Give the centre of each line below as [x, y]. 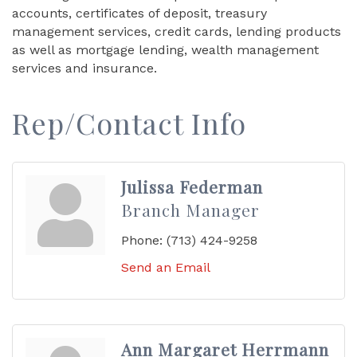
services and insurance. [84, 68]
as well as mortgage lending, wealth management [165, 50]
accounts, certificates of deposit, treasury [139, 13]
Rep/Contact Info [129, 123]
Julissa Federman [192, 186]
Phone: [142, 240]
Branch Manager [190, 210]
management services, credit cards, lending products [177, 31]
